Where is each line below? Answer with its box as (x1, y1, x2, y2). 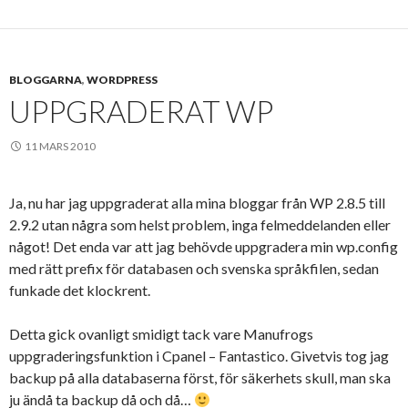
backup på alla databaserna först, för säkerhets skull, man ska (9, 369, 391, 386)
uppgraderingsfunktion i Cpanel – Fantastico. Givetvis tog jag (9, 347, 389, 364)
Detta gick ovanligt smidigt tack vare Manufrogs (9, 325, 313, 342)
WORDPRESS (87, 73, 158, 87)
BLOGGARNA (9, 73, 82, 87)
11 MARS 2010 (25, 139, 96, 153)
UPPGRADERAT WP (9, 93, 273, 129)
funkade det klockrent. (9, 281, 150, 299)
